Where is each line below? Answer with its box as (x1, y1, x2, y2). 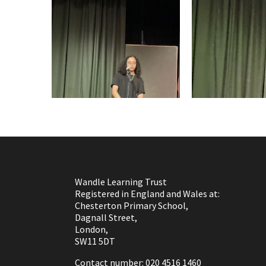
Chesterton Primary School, (75, 199, 188, 211)
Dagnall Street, (75, 211, 137, 223)
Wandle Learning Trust (75, 175, 167, 188)
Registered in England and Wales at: (75, 187, 220, 199)
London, (75, 223, 108, 235)
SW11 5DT (75, 235, 115, 247)
